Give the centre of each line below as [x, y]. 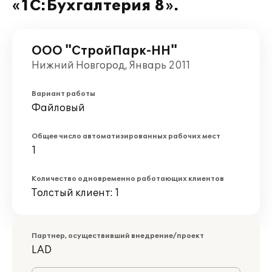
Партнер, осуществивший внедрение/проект [118, 236]
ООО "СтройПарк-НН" [104, 51]
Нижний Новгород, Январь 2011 [111, 66]
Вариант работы [63, 94]
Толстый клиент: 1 [76, 193]
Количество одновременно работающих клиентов [128, 179]
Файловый [58, 108]
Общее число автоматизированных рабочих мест [126, 136]
